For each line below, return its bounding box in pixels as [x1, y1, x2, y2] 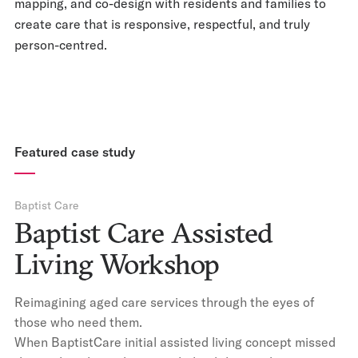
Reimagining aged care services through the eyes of [14, 294, 315, 310]
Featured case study [14, 144, 135, 160]
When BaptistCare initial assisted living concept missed [14, 334, 336, 350]
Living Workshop [14, 246, 220, 281]
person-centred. [14, 37, 107, 53]
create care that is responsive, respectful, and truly [14, 16, 310, 32]
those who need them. [14, 314, 142, 330]
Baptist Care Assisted [14, 215, 273, 250]
